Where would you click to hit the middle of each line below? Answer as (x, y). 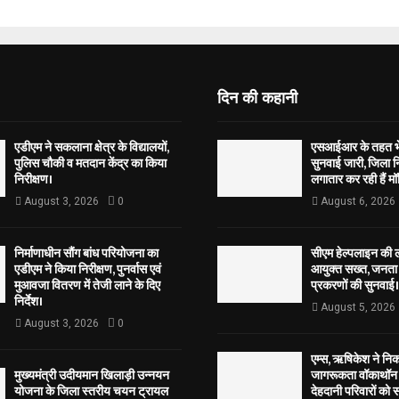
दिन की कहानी (257, 97)
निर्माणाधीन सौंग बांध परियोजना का (86, 254)
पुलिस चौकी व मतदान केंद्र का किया (90, 164)
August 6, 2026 (358, 202)
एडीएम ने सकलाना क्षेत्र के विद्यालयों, (91, 148)
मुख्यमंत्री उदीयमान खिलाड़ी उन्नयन (91, 376)
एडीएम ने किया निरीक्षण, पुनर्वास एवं (87, 270)
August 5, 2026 (358, 308)
